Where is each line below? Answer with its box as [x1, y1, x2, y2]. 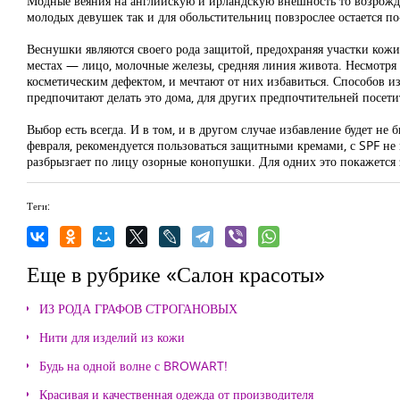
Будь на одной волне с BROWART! [39, 357, 228, 374]
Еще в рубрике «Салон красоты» [27, 259, 325, 288]
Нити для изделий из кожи [39, 329, 185, 346]
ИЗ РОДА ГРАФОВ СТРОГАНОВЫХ [39, 300, 237, 317]
